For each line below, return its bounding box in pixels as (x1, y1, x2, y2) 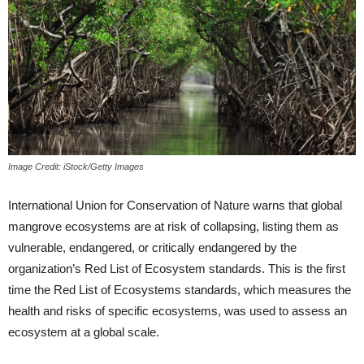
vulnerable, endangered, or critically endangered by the (8, 240, 297, 255)
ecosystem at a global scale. (8, 325, 159, 340)
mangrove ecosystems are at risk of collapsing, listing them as (8, 219, 339, 234)
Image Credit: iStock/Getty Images (8, 162, 144, 172)
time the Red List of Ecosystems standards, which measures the (8, 283, 351, 297)
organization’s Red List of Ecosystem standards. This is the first (8, 262, 345, 276)
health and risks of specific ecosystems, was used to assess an (8, 304, 347, 318)
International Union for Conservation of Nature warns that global (8, 198, 342, 213)
